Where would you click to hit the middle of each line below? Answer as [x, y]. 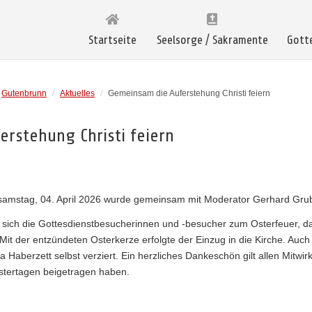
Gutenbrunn [24, 93]
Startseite [112, 40]
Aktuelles [77, 93]
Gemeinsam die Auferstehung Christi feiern [189, 93]
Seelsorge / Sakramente [212, 40]
